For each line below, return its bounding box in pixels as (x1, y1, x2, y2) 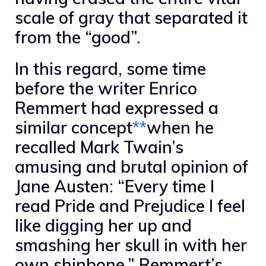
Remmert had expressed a (15, 97, 218, 118)
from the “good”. (15, 26, 141, 47)
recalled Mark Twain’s (15, 136, 183, 157)
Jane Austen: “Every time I (15, 175, 214, 197)
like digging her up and (15, 214, 192, 236)
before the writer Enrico (15, 77, 197, 99)
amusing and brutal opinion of (15, 156, 248, 177)
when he (147, 116, 214, 138)
